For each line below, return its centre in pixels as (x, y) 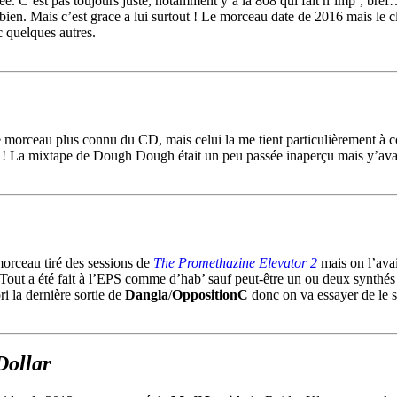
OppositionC (210, 294)
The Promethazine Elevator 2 (235, 262)
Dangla (147, 294)
